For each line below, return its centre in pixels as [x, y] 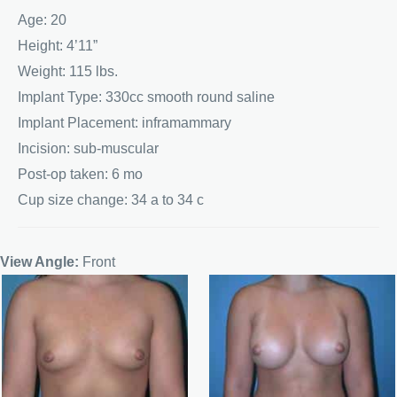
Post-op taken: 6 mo [80, 174]
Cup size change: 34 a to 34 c [111, 199]
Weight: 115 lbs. [68, 71]
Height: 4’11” [58, 45]
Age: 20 [42, 19]
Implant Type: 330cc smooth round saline [146, 97]
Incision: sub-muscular [88, 148]
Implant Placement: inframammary [125, 122]
